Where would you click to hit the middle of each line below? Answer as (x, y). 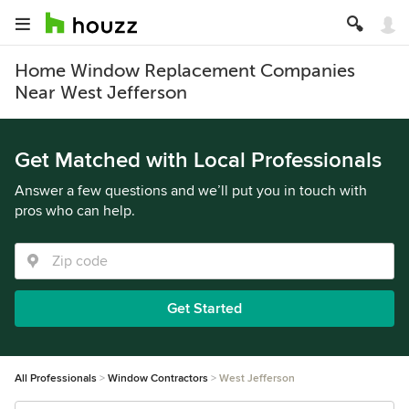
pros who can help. (75, 211)
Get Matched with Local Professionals (198, 160)
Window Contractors (158, 378)
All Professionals (56, 378)
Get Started (204, 309)
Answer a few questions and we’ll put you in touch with (191, 191)
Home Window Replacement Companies (185, 71)
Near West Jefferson (101, 93)
